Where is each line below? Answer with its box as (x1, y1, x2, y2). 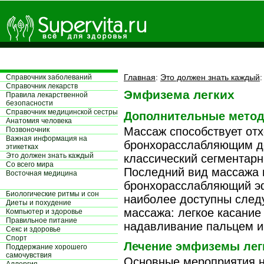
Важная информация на (6, 134, 87, 143)
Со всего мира (6, 160, 54, 169)
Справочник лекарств (6, 82, 78, 90)
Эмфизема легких (124, 88, 235, 102)
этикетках (6, 143, 38, 151)
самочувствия (6, 251, 52, 259)
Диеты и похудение (6, 199, 71, 207)
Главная (124, 72, 156, 82)
